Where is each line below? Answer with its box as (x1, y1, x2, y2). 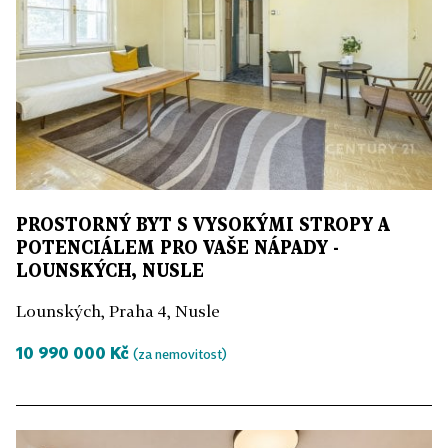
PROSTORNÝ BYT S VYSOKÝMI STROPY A (16, 217, 390, 235)
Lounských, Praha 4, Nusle (16, 301, 220, 322)
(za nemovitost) (133, 346, 227, 363)
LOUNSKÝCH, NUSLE (16, 263, 204, 281)
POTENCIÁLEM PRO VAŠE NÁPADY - (16, 240, 339, 258)
